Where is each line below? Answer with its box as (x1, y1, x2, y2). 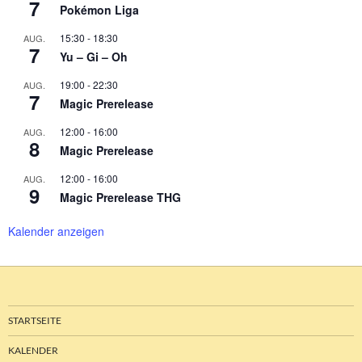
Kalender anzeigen (8, 223, 104, 240)
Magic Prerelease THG (60, 189, 181, 206)
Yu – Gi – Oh (60, 48, 128, 65)
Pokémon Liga (60, 2, 139, 19)
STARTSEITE (8, 314, 61, 327)
